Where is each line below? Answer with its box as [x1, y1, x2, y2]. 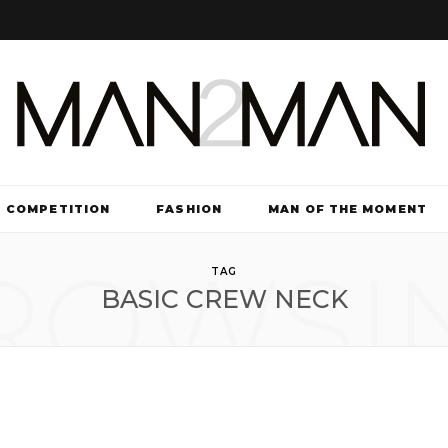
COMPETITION [6, 202, 111, 216]
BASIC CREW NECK [100, 284, 348, 314]
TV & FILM [187, 250, 261, 264]
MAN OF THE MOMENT [268, 202, 427, 216]
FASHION [156, 202, 222, 216]
